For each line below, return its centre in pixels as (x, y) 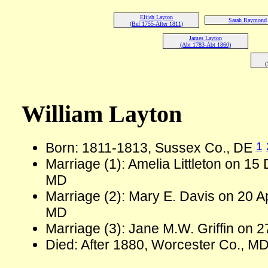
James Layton (205, 38)
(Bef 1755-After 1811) (156, 24)
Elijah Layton (156, 17)
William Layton (101, 114)
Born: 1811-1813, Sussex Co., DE (150, 148)
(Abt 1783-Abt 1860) (205, 45)
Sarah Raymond (247, 20)
